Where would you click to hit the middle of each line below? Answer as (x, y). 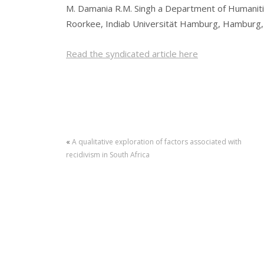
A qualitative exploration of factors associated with (157, 142)
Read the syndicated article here (132, 53)
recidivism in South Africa (108, 155)
